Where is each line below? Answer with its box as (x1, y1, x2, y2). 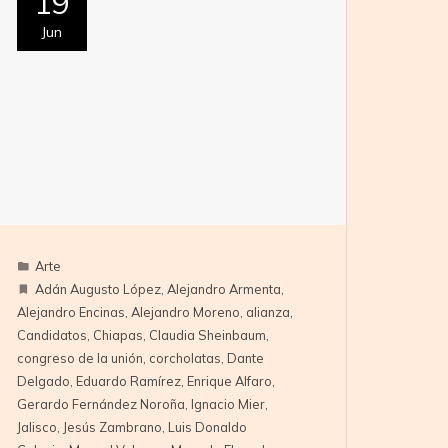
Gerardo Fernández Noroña (17, 396, 186, 413)
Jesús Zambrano (63, 419, 163, 436)
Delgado (17, 373, 71, 390)
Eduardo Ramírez (76, 373, 182, 390)
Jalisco (17, 419, 58, 436)
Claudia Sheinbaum (149, 327, 267, 344)
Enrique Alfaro (187, 373, 273, 390)
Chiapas (93, 327, 144, 344)
